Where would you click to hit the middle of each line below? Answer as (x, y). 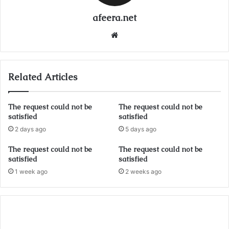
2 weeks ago (143, 171)
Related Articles (43, 77)
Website (135, 34)
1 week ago (31, 171)
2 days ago (30, 129)
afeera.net (114, 17)
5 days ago (141, 129)
